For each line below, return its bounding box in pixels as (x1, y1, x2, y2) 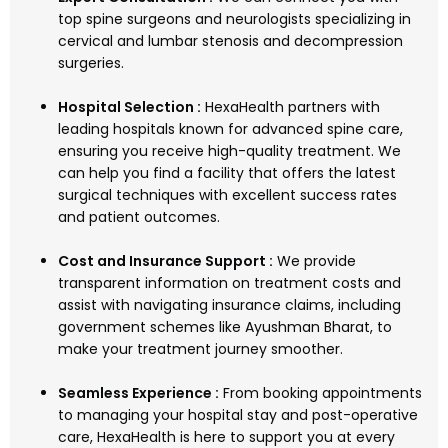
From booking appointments (219, 383, 422, 404)
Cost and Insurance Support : (58, 251, 273, 272)
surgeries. (58, 53, 124, 74)
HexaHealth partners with (201, 97, 380, 118)
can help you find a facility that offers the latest (58, 163, 396, 184)
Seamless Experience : (58, 383, 219, 404)
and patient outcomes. (58, 207, 220, 228)
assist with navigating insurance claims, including (58, 295, 401, 316)
